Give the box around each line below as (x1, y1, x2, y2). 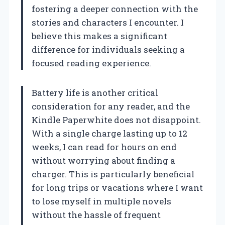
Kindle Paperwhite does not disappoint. (32, 114, 201, 126)
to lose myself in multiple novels (32, 195, 171, 207)
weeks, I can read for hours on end (32, 141, 177, 153)
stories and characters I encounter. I (32, 17, 184, 29)
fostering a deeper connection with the (32, 3, 198, 15)
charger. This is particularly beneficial (32, 168, 194, 180)
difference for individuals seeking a (32, 44, 185, 56)
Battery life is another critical (32, 87, 158, 99)
